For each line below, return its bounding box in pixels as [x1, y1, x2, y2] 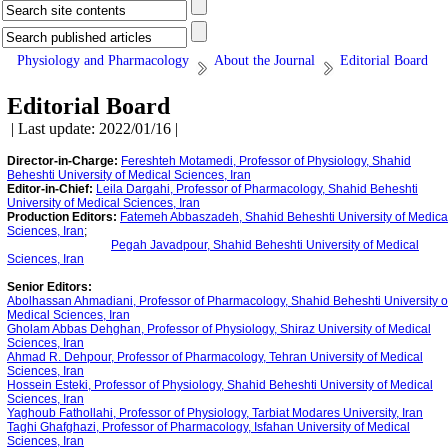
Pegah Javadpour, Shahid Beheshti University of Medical [111, 238, 419, 252]
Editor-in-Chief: [7, 182, 93, 196]
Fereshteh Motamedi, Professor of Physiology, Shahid [121, 154, 411, 168]
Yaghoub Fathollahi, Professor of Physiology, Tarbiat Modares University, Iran [7, 406, 423, 420]
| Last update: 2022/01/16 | [7, 120, 182, 137]
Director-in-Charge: [7, 154, 118, 168]
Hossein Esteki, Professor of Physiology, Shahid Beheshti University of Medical [7, 378, 433, 392]
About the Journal [214, 53, 315, 68]
